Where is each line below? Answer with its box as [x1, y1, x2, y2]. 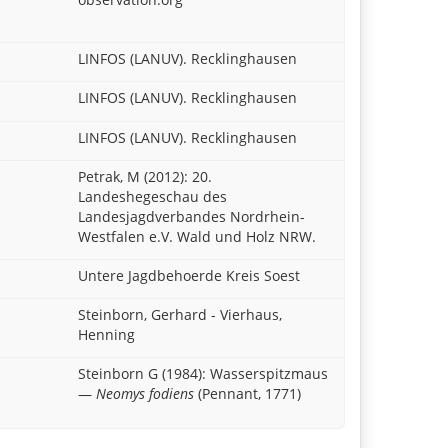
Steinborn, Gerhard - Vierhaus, [77, 305, 282, 324]
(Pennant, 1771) [193, 384, 301, 403]
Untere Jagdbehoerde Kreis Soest [77, 265, 300, 285]
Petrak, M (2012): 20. [77, 166, 212, 186]
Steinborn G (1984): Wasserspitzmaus [77, 364, 328, 383]
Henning [77, 325, 135, 344]
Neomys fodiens [95, 384, 194, 403]
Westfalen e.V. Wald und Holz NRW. [77, 226, 316, 246]
